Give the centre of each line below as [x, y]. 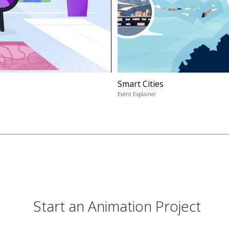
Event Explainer [137, 94]
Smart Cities [141, 84]
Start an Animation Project [117, 206]
